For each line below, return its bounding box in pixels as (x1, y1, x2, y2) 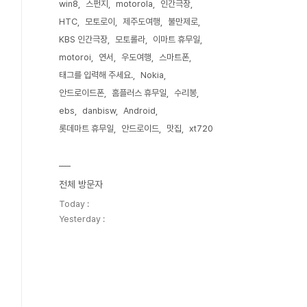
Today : (59, 199, 89, 209)
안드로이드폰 (59, 88, 104, 98)
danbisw (82, 106, 116, 116)
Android (123, 106, 156, 116)
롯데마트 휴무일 (59, 123, 114, 134)
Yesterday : (59, 214, 105, 224)
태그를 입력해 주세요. (59, 70, 133, 80)
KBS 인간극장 (59, 34, 108, 45)
